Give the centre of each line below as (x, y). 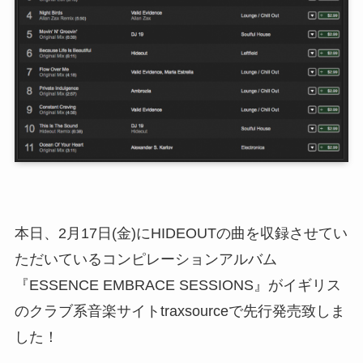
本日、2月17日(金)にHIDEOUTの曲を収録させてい (181, 234)
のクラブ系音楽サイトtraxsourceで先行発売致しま (179, 312)
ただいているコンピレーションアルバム (145, 260)
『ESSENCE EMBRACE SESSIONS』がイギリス (177, 286)
